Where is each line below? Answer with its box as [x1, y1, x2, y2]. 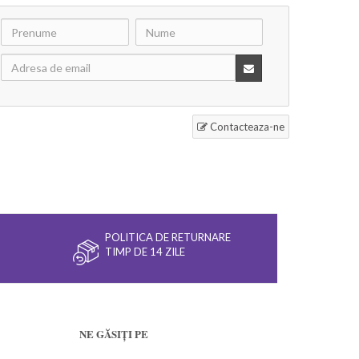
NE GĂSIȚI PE [79, 325, 148, 341]
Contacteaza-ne [208, 119, 284, 133]
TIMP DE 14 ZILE [105, 244, 185, 258]
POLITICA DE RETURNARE [105, 230, 231, 244]
